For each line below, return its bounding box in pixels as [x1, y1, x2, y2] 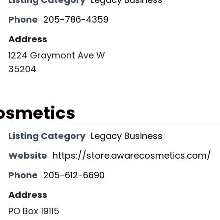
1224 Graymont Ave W [8, 49, 105, 61]
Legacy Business [91, 130, 163, 142]
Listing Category [8, 130, 85, 142]
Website [8, 149, 47, 162]
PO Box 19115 [8, 205, 59, 217]
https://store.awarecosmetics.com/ [53, 149, 211, 162]
